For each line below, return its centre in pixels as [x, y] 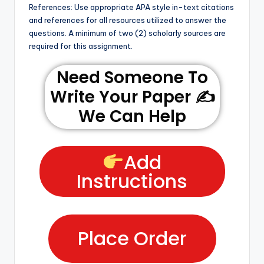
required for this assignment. [81, 46]
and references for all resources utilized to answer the [128, 20]
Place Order [132, 238]
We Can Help [132, 116]
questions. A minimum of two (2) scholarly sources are [127, 33]
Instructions [132, 181]
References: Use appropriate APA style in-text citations [131, 7]
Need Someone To [132, 77]
